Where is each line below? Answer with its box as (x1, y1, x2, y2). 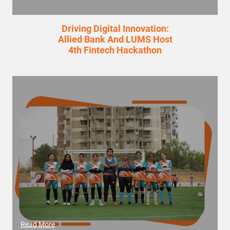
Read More (20, 220, 55, 228)
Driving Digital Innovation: (61, 23, 169, 34)
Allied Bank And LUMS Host (57, 34, 172, 45)
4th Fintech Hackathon (68, 45, 162, 55)
